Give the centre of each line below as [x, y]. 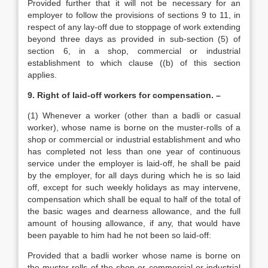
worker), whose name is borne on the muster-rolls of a [134, 127]
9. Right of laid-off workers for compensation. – [124, 95]
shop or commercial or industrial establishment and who [134, 139]
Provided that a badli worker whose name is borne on [134, 255]
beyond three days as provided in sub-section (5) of [134, 39]
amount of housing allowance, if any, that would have [134, 223]
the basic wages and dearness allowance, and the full [134, 211]
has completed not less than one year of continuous [134, 151]
